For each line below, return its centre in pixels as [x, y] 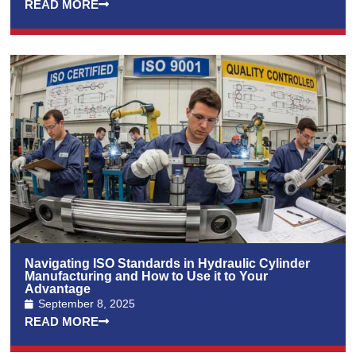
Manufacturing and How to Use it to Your [147, 277]
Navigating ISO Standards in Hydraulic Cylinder [168, 264]
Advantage [58, 289]
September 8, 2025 [87, 304]
